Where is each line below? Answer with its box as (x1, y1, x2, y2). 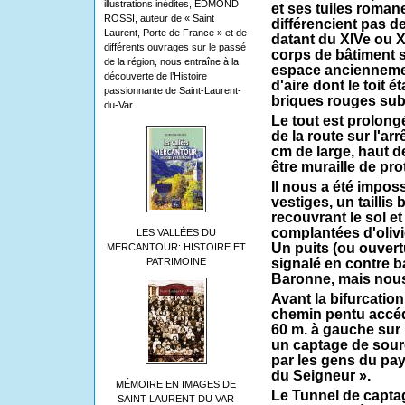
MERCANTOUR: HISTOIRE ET (106, 241, 246, 252)
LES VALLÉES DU (136, 227, 216, 238)
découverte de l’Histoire (103, 71, 207, 81)
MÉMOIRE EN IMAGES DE (116, 379, 236, 390)
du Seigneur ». (270, 368, 371, 384)
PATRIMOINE (146, 256, 206, 267)
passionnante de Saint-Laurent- (103, 85, 241, 96)
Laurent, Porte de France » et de (103, 27, 247, 38)
